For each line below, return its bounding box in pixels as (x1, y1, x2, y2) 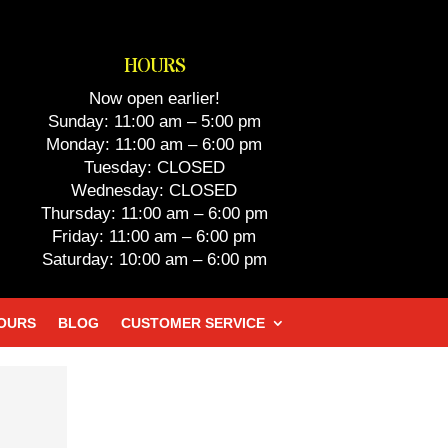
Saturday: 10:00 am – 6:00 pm (41, 249, 267, 269)
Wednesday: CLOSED (71, 180, 238, 200)
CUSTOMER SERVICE (121, 314, 265, 331)
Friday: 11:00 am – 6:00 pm (52, 226, 257, 246)
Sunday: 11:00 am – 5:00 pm (47, 111, 261, 131)
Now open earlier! (88, 88, 220, 108)
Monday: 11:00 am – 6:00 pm (46, 134, 263, 154)
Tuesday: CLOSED (83, 157, 225, 177)
